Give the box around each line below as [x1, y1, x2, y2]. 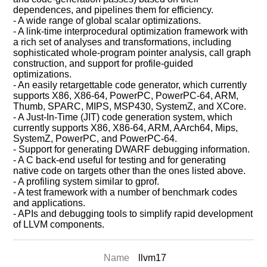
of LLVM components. [13, 219, 105, 229]
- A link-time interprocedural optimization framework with [13, 26, 249, 36]
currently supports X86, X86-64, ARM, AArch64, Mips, [13, 123, 238, 133]
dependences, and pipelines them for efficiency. [13, 5, 214, 15]
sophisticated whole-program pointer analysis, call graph [13, 48, 252, 58]
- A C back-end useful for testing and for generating [13, 155, 226, 165]
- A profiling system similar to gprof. [13, 176, 160, 187]
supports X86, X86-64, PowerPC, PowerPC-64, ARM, [13, 91, 239, 101]
